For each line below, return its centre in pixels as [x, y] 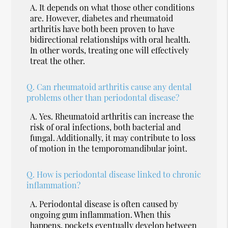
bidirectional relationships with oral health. [110, 39]
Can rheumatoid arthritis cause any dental [115, 87]
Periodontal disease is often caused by [109, 204]
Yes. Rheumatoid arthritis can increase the [117, 116]
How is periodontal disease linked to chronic [119, 174]
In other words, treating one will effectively [110, 50]
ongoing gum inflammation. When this [101, 214]
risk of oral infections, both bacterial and [106, 127]
